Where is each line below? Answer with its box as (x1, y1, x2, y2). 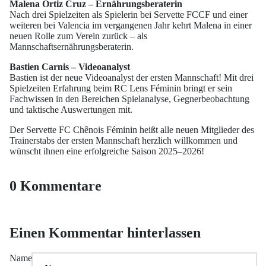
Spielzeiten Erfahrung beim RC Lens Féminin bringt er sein (9, 83, 232, 94)
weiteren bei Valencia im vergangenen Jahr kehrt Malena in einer (9, 20, 252, 31)
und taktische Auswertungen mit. (9, 104, 132, 115)
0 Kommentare (9, 178, 102, 194)
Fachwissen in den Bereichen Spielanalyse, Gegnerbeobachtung (9, 94, 249, 104)
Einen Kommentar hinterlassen (9, 225, 201, 241)
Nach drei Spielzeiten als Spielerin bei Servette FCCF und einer (9, 9, 248, 20)
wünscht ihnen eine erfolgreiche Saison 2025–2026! (9, 146, 204, 157)
